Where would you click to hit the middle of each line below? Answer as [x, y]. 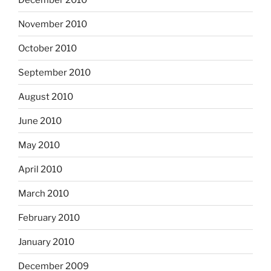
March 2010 [44, 193]
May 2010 [39, 145]
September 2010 [54, 72]
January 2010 [46, 242]
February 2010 [49, 217]
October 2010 [47, 48]
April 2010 [40, 169]
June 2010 [40, 121]
